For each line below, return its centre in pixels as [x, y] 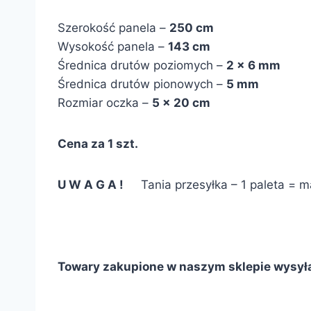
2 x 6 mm [253, 65]
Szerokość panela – [114, 28]
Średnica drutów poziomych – [142, 65]
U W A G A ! [91, 185]
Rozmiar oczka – [105, 103]
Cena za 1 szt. [98, 144]
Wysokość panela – [113, 47]
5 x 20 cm [181, 103]
